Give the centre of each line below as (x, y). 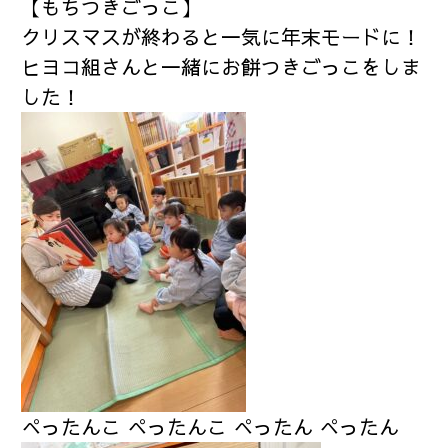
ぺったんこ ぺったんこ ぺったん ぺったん (210, 427)
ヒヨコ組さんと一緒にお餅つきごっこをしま (221, 67)
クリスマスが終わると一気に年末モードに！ (221, 37)
